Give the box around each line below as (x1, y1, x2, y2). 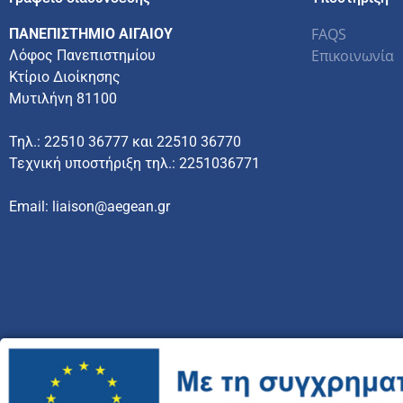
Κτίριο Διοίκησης (9, 67, 121, 85)
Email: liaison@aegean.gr (9, 197, 170, 215)
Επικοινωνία (311, 45, 394, 66)
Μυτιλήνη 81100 (9, 89, 117, 107)
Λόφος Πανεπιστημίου (9, 46, 156, 64)
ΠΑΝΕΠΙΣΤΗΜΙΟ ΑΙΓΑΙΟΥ (9, 24, 173, 42)
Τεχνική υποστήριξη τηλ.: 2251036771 (9, 154, 260, 172)
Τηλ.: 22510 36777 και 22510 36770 (9, 132, 241, 150)
